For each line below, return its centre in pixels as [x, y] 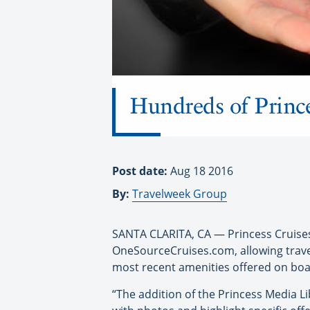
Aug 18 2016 [202, 171]
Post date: [141, 171]
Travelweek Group [180, 193]
